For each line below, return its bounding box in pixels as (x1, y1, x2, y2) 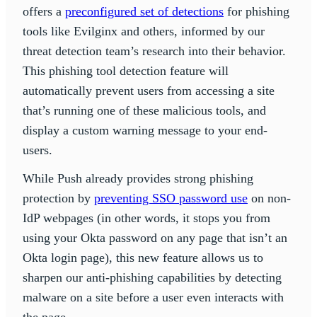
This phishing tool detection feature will (23, 64, 229, 79)
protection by (23, 191, 94, 206)
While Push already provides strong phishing (23, 171, 253, 186)
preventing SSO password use (94, 191, 248, 206)
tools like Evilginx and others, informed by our (23, 24, 265, 39)
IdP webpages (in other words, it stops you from (23, 211, 270, 226)
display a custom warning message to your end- (23, 123, 267, 138)
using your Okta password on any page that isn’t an (23, 231, 287, 246)
